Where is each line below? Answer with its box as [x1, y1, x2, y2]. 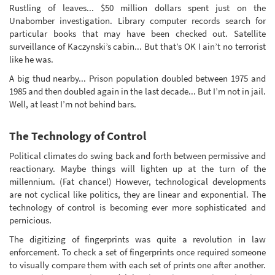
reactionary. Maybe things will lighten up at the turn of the [9, 162, 266, 174]
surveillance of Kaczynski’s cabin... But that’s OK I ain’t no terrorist [9, 40, 266, 52]
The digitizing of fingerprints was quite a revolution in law [9, 233, 266, 246]
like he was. [9, 53, 53, 65]
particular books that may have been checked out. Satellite [9, 27, 266, 39]
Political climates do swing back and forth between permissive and [9, 149, 266, 161]
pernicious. [9, 214, 52, 226]
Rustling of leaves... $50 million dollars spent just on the [9, 1, 266, 14]
